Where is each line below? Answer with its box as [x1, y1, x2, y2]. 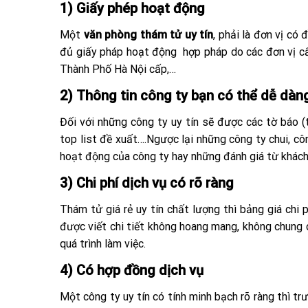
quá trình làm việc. [60, 236, 146, 250]
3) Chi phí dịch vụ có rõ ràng [60, 174, 234, 191]
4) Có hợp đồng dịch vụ [60, 261, 203, 278]
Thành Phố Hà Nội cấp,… [60, 62, 176, 76]
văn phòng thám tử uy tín [83, 27, 214, 41]
